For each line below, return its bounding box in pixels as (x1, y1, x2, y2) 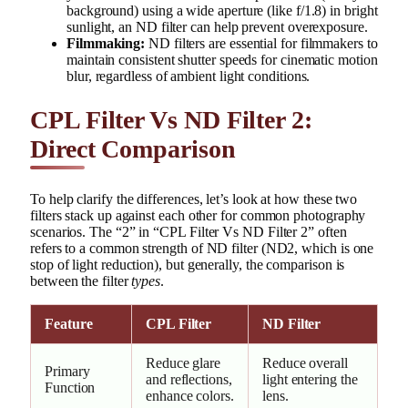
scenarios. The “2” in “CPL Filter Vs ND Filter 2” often (30, 223, 347, 240)
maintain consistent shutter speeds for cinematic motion (66, 52, 378, 68)
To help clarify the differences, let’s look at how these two (30, 190, 358, 207)
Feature (45, 315, 93, 331)
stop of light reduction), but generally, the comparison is (30, 256, 345, 272)
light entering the (262, 371, 358, 387)
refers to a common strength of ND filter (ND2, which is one (30, 240, 374, 256)
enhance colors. (146, 387, 234, 403)
